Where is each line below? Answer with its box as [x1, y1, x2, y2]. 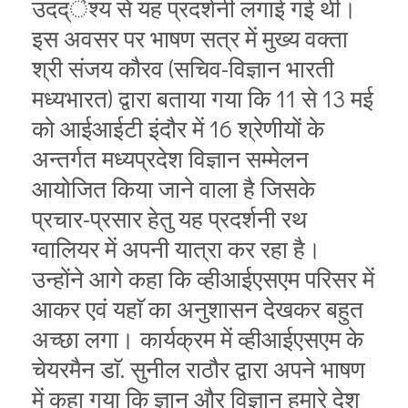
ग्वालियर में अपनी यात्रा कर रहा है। [32, 232, 321, 264]
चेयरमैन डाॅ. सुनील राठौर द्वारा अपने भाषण [32, 352, 365, 384]
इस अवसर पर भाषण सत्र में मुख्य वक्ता [32, 22, 348, 54]
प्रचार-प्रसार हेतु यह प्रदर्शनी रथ [32, 202, 307, 234]
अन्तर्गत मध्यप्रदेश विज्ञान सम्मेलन [32, 142, 309, 174]
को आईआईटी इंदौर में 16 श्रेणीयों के [32, 112, 324, 144]
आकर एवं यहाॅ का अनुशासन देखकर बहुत [32, 292, 363, 324]
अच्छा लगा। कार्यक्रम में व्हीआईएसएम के [32, 322, 363, 354]
